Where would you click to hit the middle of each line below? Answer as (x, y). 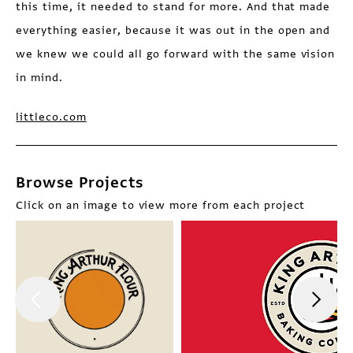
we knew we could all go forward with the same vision (176, 54)
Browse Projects (80, 182)
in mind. (40, 78)
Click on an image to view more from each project (161, 205)
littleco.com (51, 117)
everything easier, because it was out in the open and (173, 30)
